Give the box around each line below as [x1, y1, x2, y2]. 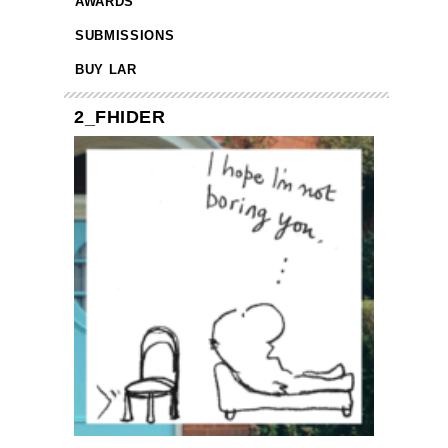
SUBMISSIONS [75, 28, 175, 44]
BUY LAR [75, 62, 137, 78]
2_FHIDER [74, 107, 165, 128]
